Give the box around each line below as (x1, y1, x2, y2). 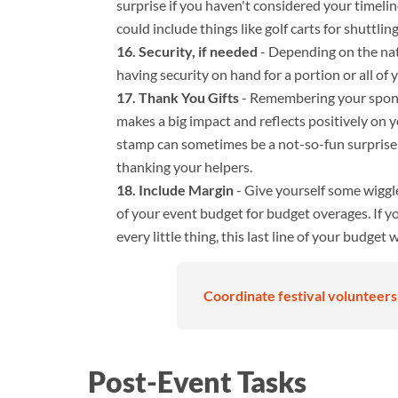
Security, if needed (139, 42, 258, 60)
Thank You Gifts (139, 88, 239, 106)
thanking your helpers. (116, 157, 252, 175)
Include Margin (139, 180, 234, 198)
